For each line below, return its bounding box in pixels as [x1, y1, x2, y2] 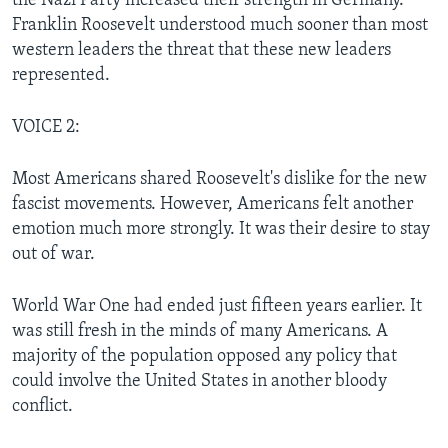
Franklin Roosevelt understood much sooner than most [12, 15, 428, 35]
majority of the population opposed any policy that [12, 346, 397, 366]
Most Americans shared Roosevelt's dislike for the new [12, 169, 427, 189]
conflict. [12, 396, 73, 416]
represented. [12, 65, 110, 85]
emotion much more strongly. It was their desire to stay [12, 219, 430, 239]
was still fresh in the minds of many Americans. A [12, 321, 388, 341]
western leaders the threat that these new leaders [12, 40, 391, 60]
